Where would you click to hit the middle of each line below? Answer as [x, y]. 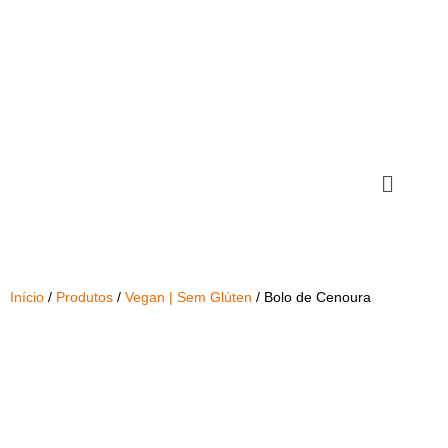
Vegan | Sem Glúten [188, 297]
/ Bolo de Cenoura [311, 297]
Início [27, 297]
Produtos [84, 297]
